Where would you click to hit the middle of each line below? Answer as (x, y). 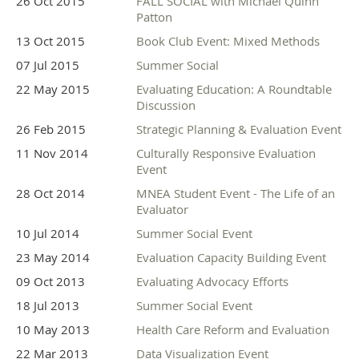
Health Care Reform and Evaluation (233, 330)
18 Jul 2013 (48, 306)
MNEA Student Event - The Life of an (236, 194)
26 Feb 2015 (51, 129)
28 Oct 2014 (50, 194)
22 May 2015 (53, 89)
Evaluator (162, 210)
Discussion (166, 105)
